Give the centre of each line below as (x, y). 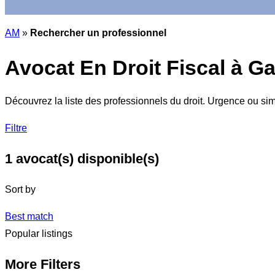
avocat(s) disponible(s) (86, 159)
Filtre (16, 128)
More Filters (43, 265)
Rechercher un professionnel (98, 33)
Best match (29, 217)
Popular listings (39, 234)
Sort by (20, 190)
